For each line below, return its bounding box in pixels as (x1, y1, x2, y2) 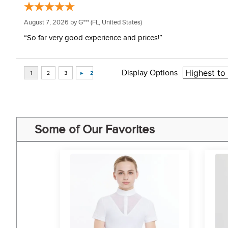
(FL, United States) (89, 18, 142, 26)
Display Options (122, 68, 178, 78)
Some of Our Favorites (35, 123, 155, 136)
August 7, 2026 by (24, 18, 78, 26)
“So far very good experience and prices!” (24, 34, 162, 42)
